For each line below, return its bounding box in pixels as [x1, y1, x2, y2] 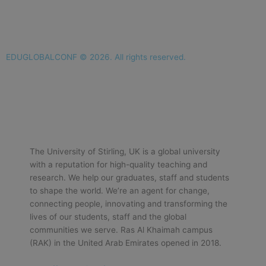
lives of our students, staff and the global [30, 211, 186, 221]
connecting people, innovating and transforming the [30, 198, 227, 208]
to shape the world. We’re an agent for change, [30, 185, 210, 195]
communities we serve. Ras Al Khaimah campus [30, 224, 213, 235]
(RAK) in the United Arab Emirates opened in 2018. [30, 237, 221, 248]
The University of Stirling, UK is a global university [30, 146, 220, 156]
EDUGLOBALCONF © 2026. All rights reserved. [6, 52, 186, 62]
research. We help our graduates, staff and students [30, 172, 229, 182]
